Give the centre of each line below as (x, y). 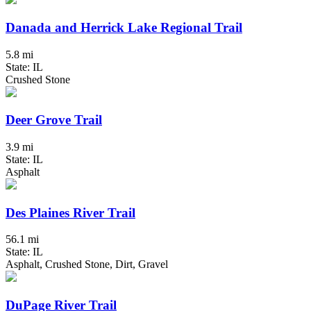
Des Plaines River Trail (70, 212)
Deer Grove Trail (54, 120)
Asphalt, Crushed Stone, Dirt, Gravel (87, 264)
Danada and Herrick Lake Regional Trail (124, 27)
